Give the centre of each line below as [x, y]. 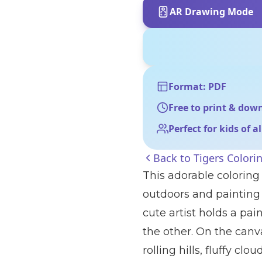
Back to [173, 158]
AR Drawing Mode [211, 12]
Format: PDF [197, 87]
